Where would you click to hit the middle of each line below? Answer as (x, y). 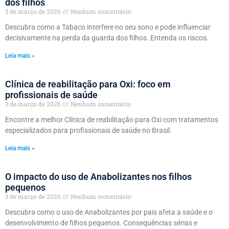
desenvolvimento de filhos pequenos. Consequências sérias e (101, 223)
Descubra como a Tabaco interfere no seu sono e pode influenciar (108, 27)
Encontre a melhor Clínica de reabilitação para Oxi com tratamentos (112, 119)
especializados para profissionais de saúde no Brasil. (88, 130)
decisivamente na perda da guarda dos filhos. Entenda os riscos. (107, 38)
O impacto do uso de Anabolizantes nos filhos (98, 176)
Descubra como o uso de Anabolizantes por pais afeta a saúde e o (109, 212)
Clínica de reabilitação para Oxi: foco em (88, 84)
